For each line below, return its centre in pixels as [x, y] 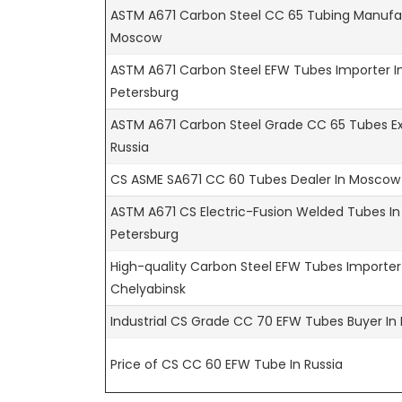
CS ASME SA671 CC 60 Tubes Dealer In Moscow [255, 179]
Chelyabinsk [148, 288]
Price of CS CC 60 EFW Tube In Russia [227, 364]
